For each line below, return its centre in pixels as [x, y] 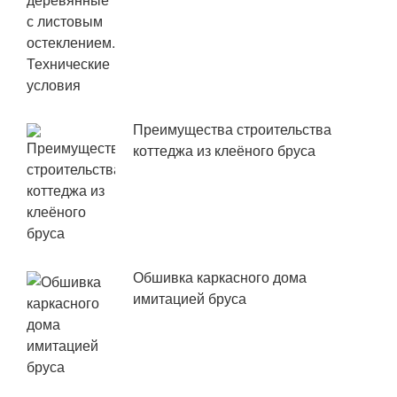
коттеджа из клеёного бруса [224, 151]
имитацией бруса [190, 299]
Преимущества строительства [232, 129]
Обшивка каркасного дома [220, 277]
